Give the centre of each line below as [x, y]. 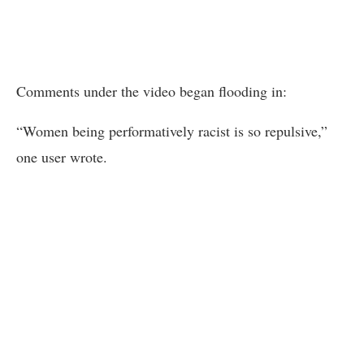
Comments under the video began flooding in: [152, 91]
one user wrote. [62, 156]
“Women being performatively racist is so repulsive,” [172, 130]
